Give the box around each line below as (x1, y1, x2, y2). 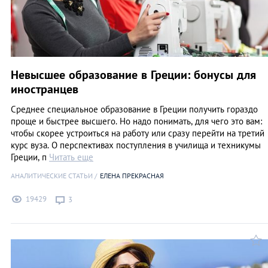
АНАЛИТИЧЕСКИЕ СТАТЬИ (11, 171, 93, 181)
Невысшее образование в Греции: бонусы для (11, 67, 256, 83)
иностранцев (11, 81, 78, 98)
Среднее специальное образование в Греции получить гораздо (11, 103, 258, 115)
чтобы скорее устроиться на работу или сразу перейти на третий (11, 127, 264, 139)
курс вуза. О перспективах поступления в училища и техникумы (11, 139, 261, 151)
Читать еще (49, 151, 93, 163)
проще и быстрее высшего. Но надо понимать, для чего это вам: (11, 115, 262, 127)
